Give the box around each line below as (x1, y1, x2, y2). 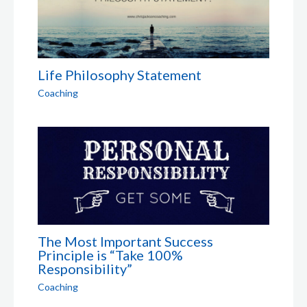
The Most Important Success (38, 233, 213, 250)
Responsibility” (38, 260, 132, 278)
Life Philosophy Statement (38, 66, 201, 84)
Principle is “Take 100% (38, 247, 183, 264)
